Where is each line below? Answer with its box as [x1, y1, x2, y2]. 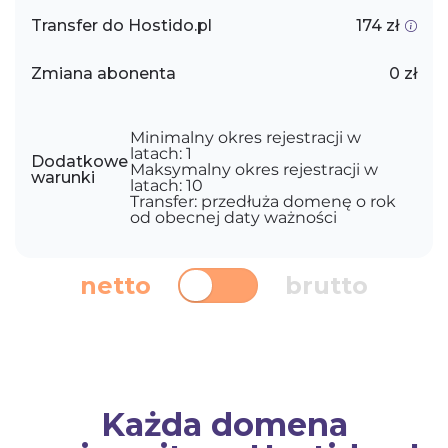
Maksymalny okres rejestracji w [130, 160, 379, 179]
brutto [285, 270, 368, 300]
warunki [31, 168, 95, 187]
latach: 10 [130, 176, 204, 195]
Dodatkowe [31, 152, 128, 171]
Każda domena [100, 405, 348, 444]
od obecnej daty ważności [130, 208, 338, 227]
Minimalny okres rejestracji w [130, 128, 362, 147]
